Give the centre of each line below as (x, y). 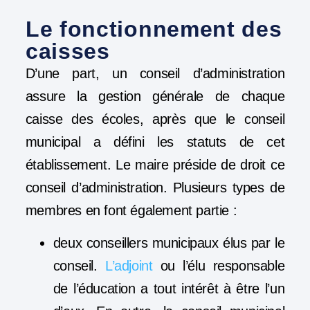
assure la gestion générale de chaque (155, 96)
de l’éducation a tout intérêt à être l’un (169, 289)
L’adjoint (129, 266)
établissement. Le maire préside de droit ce (155, 164)
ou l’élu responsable (219, 266)
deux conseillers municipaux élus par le (169, 243)
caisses (67, 51)
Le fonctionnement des (154, 29)
